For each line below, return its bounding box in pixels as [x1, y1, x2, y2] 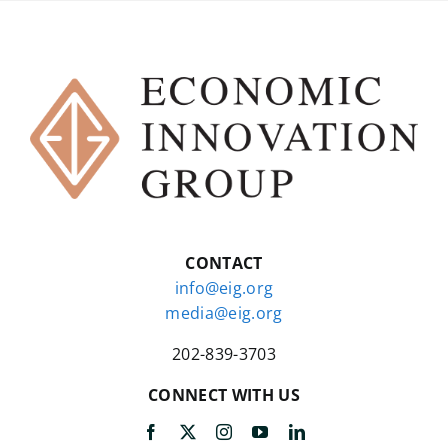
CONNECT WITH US [148, 384, 300, 407]
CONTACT [185, 252, 263, 275]
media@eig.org [165, 302, 283, 325]
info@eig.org [174, 277, 274, 300]
